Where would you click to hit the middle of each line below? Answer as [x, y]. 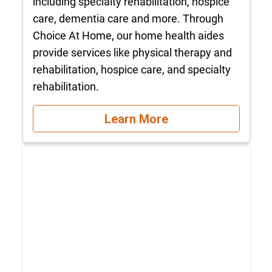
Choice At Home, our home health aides [128, 36]
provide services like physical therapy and [132, 53]
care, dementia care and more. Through [128, 19]
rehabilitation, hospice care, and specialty [131, 70]
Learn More [136, 119]
